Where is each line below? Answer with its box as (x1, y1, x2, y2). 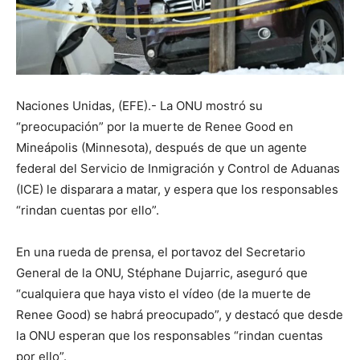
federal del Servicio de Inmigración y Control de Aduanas (16, 160, 340, 176)
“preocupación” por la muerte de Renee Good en (16, 118, 293, 134)
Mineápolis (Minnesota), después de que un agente (16, 139, 307, 155)
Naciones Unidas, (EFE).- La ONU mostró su (16, 97, 263, 113)
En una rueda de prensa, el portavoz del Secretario (16, 243, 305, 260)
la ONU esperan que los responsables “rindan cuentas (16, 327, 323, 343)
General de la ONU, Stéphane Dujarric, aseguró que (16, 264, 308, 280)
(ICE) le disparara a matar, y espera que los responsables (16, 181, 338, 197)
